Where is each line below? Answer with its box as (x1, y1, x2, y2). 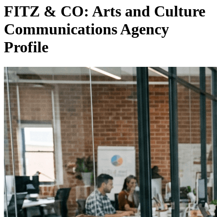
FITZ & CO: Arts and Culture (4, 2, 205, 20)
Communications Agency (4, 20, 169, 38)
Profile (4, 38, 48, 56)
